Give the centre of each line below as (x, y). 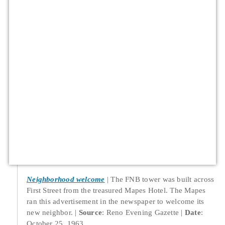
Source (90, 212)
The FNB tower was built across (162, 179)
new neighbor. (51, 212)
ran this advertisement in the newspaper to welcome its (116, 201)
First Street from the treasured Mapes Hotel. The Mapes (116, 190)
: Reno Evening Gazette (141, 212)
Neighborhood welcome (66, 179)
